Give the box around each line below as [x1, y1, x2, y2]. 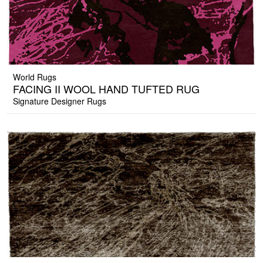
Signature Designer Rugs [13, 95, 106, 107]
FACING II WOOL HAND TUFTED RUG [13, 81, 200, 97]
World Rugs [13, 71, 56, 83]
